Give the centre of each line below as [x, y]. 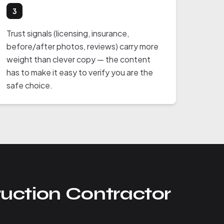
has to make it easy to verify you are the [80, 72]
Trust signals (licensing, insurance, [68, 33]
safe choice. [30, 85]
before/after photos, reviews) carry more [83, 46]
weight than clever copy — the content [79, 59]
